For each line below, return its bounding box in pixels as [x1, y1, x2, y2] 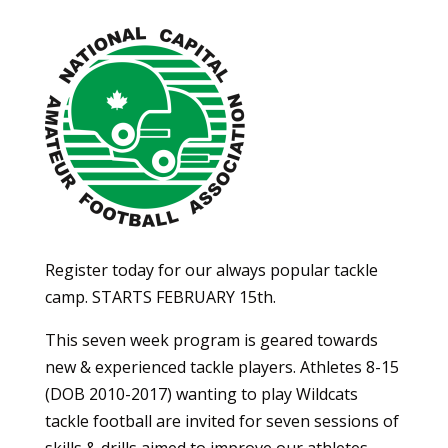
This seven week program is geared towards [44, 329, 378, 351]
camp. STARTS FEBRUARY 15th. [44, 286, 276, 308]
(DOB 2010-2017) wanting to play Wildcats [44, 383, 358, 405]
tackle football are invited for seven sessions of [44, 410, 399, 432]
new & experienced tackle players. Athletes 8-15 [44, 356, 399, 378]
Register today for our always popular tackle [44, 259, 378, 281]
